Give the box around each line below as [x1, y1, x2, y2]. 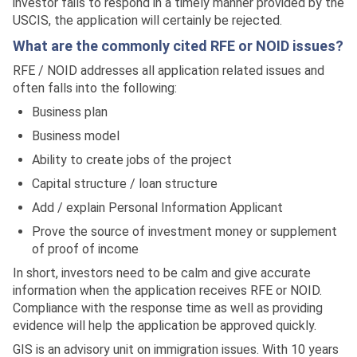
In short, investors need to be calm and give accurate [13, 265, 311, 280]
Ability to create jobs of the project [32, 152, 232, 167]
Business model [32, 128, 120, 143]
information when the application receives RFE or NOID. [13, 283, 322, 298]
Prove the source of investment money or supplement [32, 224, 337, 239]
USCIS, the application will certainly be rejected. [13, 13, 282, 28]
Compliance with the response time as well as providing [13, 300, 323, 316]
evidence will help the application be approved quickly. [13, 318, 316, 333]
